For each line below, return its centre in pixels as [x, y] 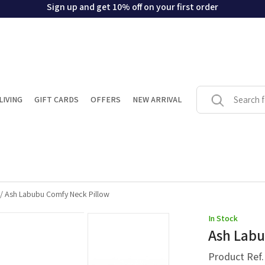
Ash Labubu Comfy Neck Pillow [57, 194]
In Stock [223, 219]
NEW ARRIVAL [157, 100]
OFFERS [105, 100]
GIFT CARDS [56, 100]
